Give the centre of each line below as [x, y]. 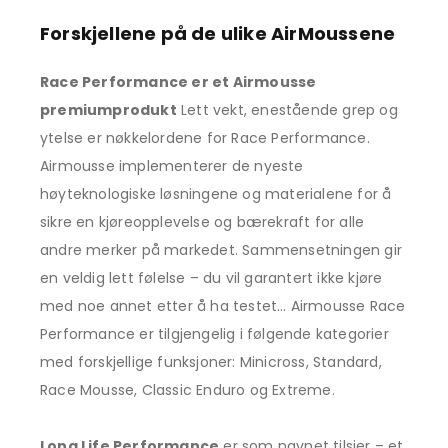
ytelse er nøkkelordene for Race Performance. [205, 138]
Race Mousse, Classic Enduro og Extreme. [187, 390]
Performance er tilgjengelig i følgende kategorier [214, 334]
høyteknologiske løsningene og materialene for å [216, 194]
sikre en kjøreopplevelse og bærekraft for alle [202, 222]
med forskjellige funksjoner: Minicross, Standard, [211, 362]
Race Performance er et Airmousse [178, 82]
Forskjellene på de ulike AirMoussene [218, 33]
